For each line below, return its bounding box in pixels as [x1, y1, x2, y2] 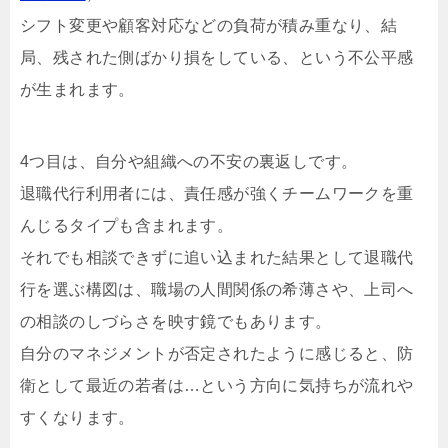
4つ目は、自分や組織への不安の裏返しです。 [20, 153, 358, 171]
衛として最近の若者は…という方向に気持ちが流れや [20, 377, 414, 395]
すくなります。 [20, 409, 135, 427]
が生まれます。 [20, 81, 135, 99]
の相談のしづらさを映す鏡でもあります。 [20, 313, 332, 331]
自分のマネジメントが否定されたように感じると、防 [20, 345, 414, 363]
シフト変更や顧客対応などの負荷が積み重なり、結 [20, 17, 398, 35]
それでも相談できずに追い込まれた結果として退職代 [20, 249, 414, 267]
